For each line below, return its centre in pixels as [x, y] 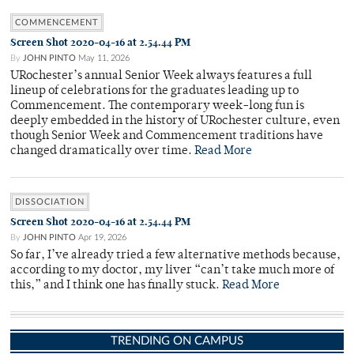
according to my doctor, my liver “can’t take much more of [172, 271]
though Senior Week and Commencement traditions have [167, 137]
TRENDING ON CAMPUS [177, 341]
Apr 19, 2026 [102, 238]
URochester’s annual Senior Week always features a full [161, 77]
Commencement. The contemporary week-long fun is [157, 107]
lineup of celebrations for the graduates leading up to [154, 92]
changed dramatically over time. [102, 152]
